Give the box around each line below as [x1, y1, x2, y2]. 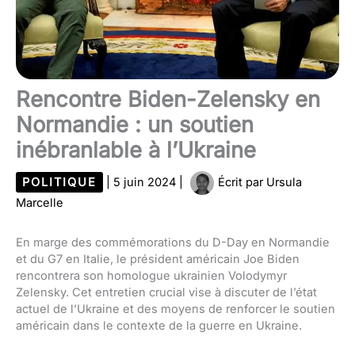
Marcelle [16, 195, 63, 210]
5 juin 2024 [113, 174, 179, 189]
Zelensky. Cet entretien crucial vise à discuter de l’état [16, 285, 317, 300]
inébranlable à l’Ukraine [16, 136, 256, 163]
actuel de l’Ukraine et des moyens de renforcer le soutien [16, 302, 335, 316]
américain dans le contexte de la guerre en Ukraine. [16, 319, 302, 333]
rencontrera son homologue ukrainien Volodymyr [16, 269, 287, 283]
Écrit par [218, 174, 263, 189]
